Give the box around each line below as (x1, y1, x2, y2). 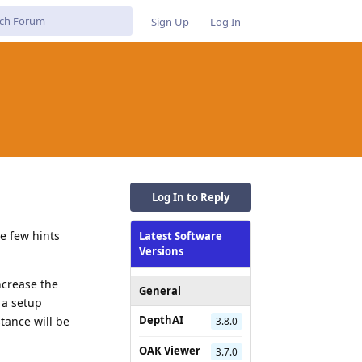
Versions (139, 243, 183, 259)
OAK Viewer (139, 343, 200, 358)
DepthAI (139, 312, 183, 327)
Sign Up (151, 14, 189, 29)
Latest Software (139, 228, 222, 243)
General (139, 283, 181, 298)
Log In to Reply (152, 189, 229, 204)
